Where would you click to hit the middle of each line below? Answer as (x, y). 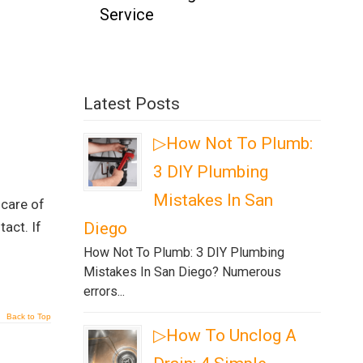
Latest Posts (132, 104)
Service (127, 15)
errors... (105, 291)
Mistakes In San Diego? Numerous (183, 272)
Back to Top (29, 316)
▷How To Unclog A (225, 335)
